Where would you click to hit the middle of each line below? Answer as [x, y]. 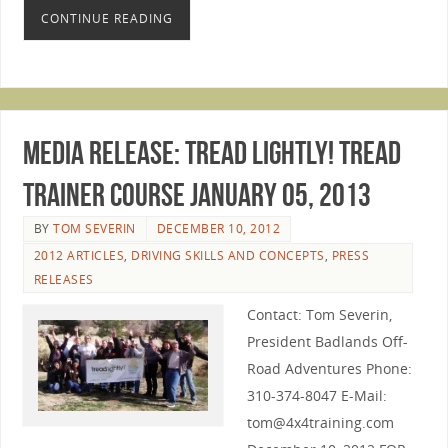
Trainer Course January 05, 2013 [196, 195]
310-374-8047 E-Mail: [316, 396]
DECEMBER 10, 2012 [218, 229]
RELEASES [63, 280]
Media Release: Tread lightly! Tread [211, 153]
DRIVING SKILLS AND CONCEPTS [228, 256]
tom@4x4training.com [320, 423]
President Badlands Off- [327, 342]
